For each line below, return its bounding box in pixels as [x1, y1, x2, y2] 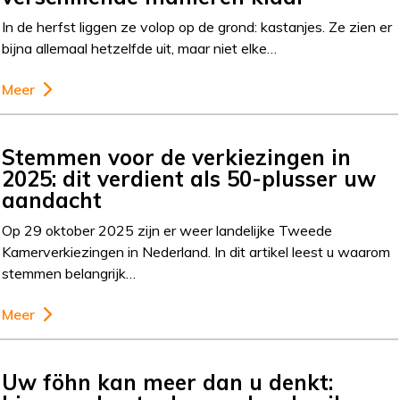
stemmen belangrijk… [2, 264, 137, 282]
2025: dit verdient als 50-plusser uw [2, 165, 377, 192]
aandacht [2, 187, 103, 213]
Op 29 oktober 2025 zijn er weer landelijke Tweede [2, 221, 333, 239]
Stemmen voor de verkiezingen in [2, 144, 352, 171]
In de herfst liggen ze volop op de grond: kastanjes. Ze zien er [2, 18, 393, 36]
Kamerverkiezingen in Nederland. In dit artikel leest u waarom [2, 243, 391, 261]
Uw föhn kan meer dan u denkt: [2, 369, 334, 396]
